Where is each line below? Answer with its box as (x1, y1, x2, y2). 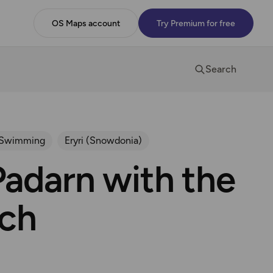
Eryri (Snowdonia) (64, 135, 142, 146)
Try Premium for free (157, 18, 235, 29)
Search (205, 63, 236, 75)
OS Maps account (52, 18, 120, 29)
